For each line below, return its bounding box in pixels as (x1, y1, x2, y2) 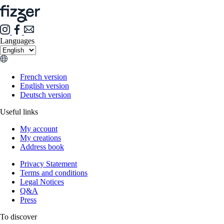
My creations (20, 133, 61, 142)
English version (20, 81, 69, 90)
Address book (20, 142, 64, 151)
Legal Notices (20, 177, 64, 186)
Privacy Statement (20, 159, 77, 168)
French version (20, 72, 67, 81)
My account (20, 124, 57, 133)
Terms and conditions (20, 168, 87, 177)
